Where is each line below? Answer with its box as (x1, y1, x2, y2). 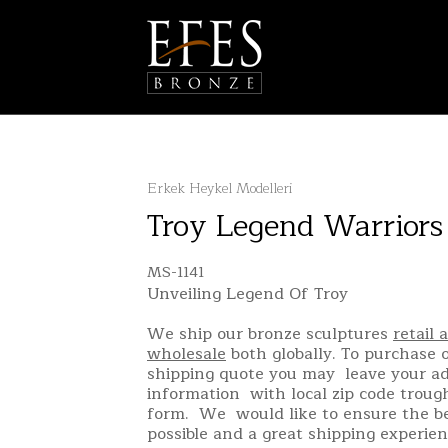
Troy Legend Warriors (147, 201, 443, 251)
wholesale (147, 341, 226, 367)
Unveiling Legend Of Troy (147, 281, 348, 307)
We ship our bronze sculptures (147, 321, 393, 347)
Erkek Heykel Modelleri (147, 177, 292, 200)
